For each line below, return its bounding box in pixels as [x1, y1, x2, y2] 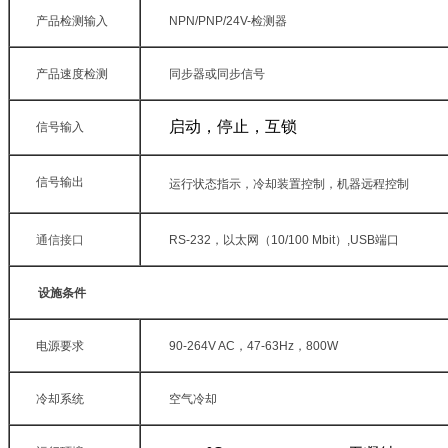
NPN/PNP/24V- [169, 13, 251, 28]
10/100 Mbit [271, 232, 335, 247]
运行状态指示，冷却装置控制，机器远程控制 [169, 176, 409, 191]
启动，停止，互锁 [169, 117, 297, 135]
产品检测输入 [36, 13, 108, 28]
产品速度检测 [36, 66, 108, 81]
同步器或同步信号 [169, 66, 265, 81]
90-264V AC [169, 338, 235, 353]
